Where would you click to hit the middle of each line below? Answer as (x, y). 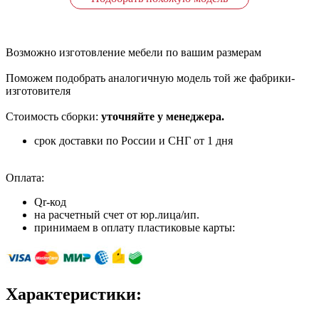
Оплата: (25, 177)
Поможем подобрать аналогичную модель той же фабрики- (150, 78)
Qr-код (50, 202)
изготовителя (38, 90)
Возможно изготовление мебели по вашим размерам (134, 52)
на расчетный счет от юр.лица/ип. (117, 214)
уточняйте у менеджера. (161, 116)
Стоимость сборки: (52, 116)
